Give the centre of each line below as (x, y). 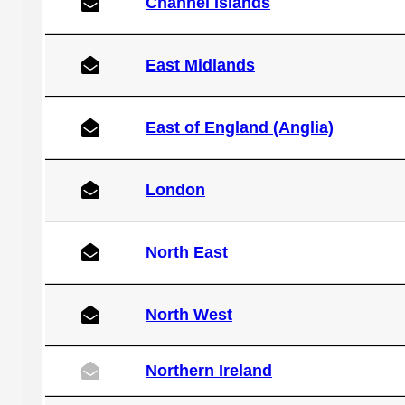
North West (188, 315)
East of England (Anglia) (239, 127)
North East (186, 252)
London (175, 190)
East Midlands (200, 65)
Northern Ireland (208, 371)
